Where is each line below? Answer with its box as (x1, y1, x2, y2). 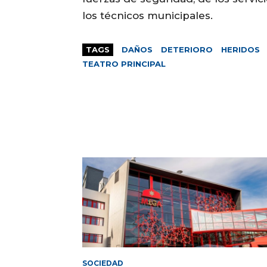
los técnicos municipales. (82, 9, 213, 21)
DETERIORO (161, 44, 213, 54)
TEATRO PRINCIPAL (82, 58, 166, 69)
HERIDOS (221, 44, 260, 54)
